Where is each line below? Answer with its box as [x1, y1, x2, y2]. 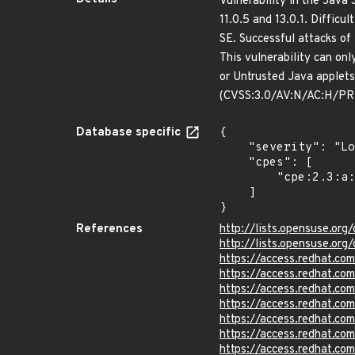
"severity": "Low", [219, 140, 248, 155]
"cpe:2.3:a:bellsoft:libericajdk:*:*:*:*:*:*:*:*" [219, 170, 277, 185]
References [76, 222, 143, 237]
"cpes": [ [219, 155, 248, 170]
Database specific [76, 125, 184, 140]
